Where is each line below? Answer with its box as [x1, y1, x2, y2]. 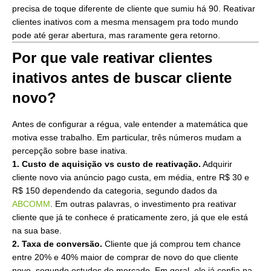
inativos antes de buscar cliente [12, 70, 232, 87]
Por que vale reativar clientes [12, 50, 212, 67]
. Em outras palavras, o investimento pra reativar [50, 199, 237, 209]
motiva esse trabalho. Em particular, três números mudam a [12, 132, 241, 143]
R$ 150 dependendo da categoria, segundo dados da [12, 186, 217, 196]
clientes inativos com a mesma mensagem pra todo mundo [12, 17, 238, 27]
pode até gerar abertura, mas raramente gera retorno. [12, 30, 220, 41]
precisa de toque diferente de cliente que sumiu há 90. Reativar [12, 4, 255, 14]
